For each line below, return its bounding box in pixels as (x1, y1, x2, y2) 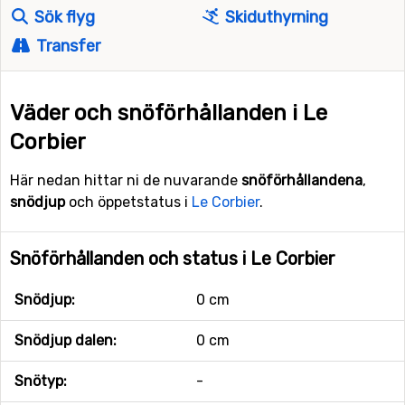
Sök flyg (31, 7, 95, 27)
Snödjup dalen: (14, 332, 117, 349)
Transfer (33, 36, 101, 56)
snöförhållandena (241, 172, 363, 189)
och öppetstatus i (65, 193, 192, 211)
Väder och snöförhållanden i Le (10, 100, 327, 126)
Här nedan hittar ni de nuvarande (10, 172, 241, 189)
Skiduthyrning (221, 7, 328, 27)
